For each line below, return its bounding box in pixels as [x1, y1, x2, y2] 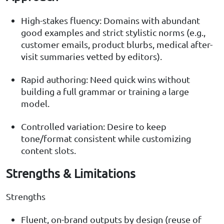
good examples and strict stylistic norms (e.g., [21, 27, 205, 38]
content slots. [21, 145, 76, 156]
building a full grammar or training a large [21, 86, 189, 97]
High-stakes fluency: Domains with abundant [21, 15, 200, 26]
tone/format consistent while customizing [21, 133, 191, 144]
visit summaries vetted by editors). [21, 51, 162, 62]
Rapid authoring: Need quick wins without [21, 74, 190, 85]
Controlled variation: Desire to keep [21, 121, 166, 132]
